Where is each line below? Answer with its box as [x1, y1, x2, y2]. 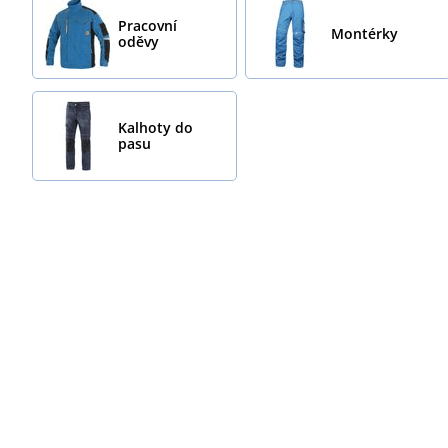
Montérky [331, 23, 399, 43]
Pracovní [117, 15, 177, 35]
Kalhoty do [117, 117, 193, 137]
